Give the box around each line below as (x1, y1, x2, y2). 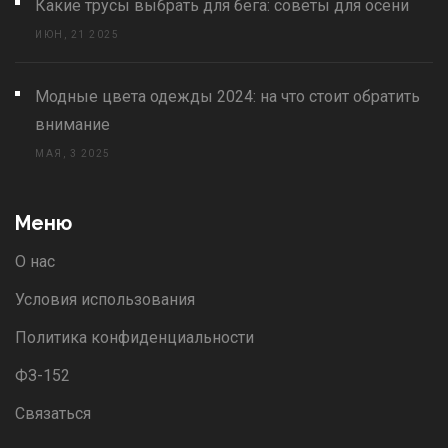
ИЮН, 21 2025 (35, 29, 119, 41)
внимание (35, 115, 110, 135)
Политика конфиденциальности (15, 328, 254, 348)
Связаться (15, 404, 91, 424)
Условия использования (15, 290, 195, 310)
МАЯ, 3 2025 (35, 148, 111, 160)
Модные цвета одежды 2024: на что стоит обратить (35, 87, 420, 107)
